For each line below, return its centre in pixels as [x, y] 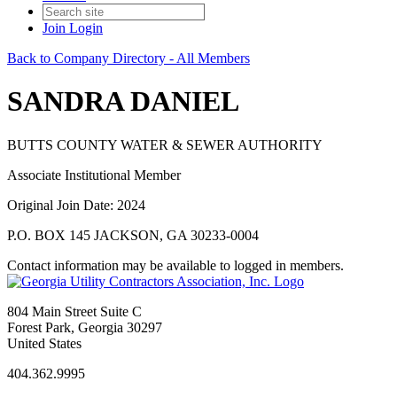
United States [44, 343]
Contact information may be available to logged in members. [175, 265]
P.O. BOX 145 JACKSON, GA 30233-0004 [133, 235]
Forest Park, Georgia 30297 [85, 327]
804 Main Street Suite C [74, 311]
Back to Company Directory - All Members [128, 58]
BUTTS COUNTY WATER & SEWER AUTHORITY [165, 144]
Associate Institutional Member [94, 175]
